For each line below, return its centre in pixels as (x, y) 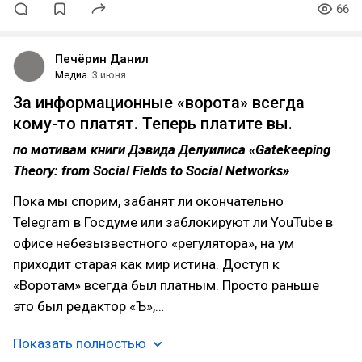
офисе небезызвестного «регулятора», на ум (154, 243)
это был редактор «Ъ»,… (88, 306)
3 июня (109, 75)
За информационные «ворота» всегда (159, 103)
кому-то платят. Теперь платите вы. (153, 124)
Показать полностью (80, 343)
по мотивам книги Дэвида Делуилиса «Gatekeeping (172, 149)
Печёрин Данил (102, 59)
